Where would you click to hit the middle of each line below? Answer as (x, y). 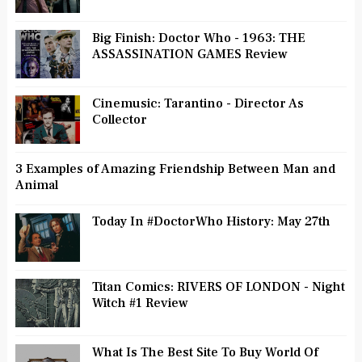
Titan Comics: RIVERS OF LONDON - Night (218, 287)
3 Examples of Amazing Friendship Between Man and (175, 169)
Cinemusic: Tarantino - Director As (198, 104)
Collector (119, 120)
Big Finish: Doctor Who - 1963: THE (198, 38)
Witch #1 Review (140, 303)
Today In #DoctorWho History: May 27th (211, 222)
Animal (36, 185)
